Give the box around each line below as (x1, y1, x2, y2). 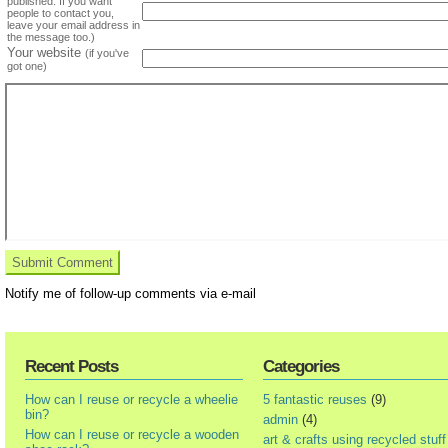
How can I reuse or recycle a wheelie (25, 391, 238, 407)
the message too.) (7, 30, 95, 43)
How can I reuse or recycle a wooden (25, 426, 239, 442)
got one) (7, 59, 47, 72)
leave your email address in (7, 18, 140, 31)
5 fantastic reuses (263, 391, 367, 407)
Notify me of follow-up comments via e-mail (5, 285, 256, 301)
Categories (263, 356, 339, 376)
